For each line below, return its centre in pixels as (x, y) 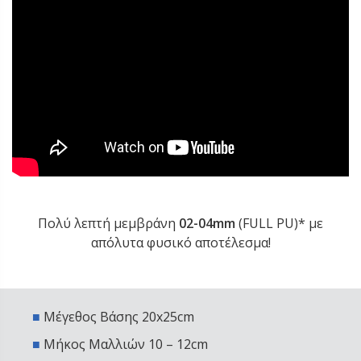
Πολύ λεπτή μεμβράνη (108, 224)
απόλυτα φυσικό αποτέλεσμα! (180, 243)
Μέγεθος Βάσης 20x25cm (117, 317)
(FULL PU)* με (279, 224)
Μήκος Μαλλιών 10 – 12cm (126, 344)
